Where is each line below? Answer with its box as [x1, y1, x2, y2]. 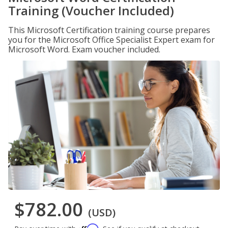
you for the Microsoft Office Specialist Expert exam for [8, 34, 215, 45]
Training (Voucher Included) [8, 2, 174, 19]
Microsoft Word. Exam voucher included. [8, 44, 160, 55]
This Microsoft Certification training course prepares [8, 24, 210, 36]
